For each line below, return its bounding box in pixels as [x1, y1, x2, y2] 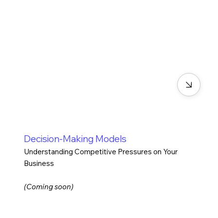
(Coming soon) [23, 182, 73, 192]
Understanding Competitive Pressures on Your [23, 147, 178, 157]
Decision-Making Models [23, 132, 127, 145]
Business [23, 159, 54, 168]
